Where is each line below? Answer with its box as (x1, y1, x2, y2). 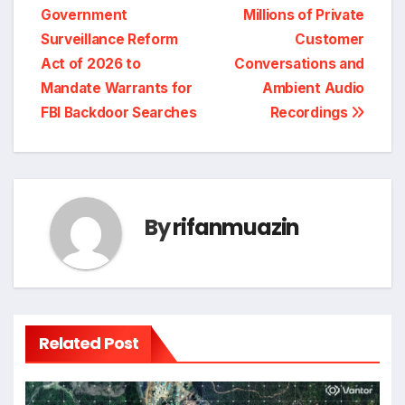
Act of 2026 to (41, 54, 141, 72)
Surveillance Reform (41, 30, 179, 48)
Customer (295, 30, 364, 48)
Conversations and (234, 54, 364, 72)
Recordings (269, 103, 352, 121)
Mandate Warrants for (41, 79, 193, 97)
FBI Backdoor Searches (41, 103, 197, 121)
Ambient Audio (261, 79, 364, 97)
